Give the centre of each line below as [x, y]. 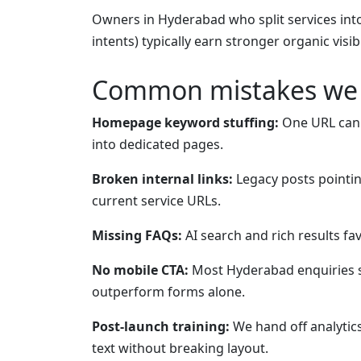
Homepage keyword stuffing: [185, 123]
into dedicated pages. [158, 145]
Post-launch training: [161, 327]
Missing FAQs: [137, 236]
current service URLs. [156, 201]
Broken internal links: [162, 179]
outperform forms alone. [168, 292]
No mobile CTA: [140, 270]
